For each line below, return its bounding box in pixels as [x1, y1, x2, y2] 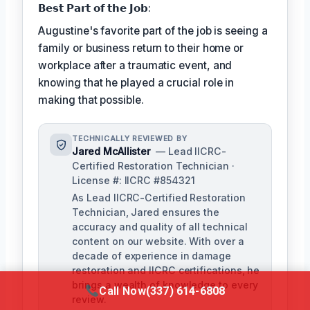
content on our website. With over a [72, 235, 244, 248]
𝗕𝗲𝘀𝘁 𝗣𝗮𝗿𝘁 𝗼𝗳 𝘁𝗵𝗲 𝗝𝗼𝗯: [38, 1, 151, 15]
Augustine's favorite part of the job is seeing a [38, 24, 268, 38]
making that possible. [38, 93, 144, 107]
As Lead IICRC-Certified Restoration [72, 192, 246, 204]
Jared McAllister [72, 145, 151, 158]
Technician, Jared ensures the [72, 206, 220, 219]
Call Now [99, 284, 146, 298]
